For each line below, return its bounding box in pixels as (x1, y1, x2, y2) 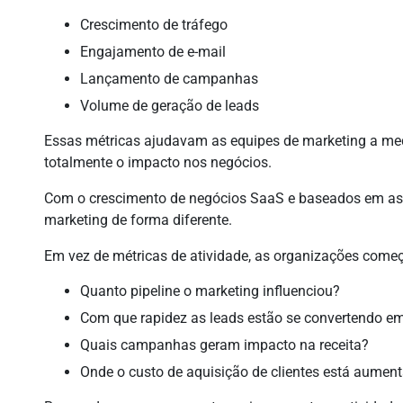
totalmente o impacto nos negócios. (44, 154, 273, 171)
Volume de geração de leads (80, 97, 260, 114)
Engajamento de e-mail (80, 43, 227, 60)
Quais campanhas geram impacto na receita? (80, 336, 370, 354)
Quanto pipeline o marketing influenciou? (80, 282, 341, 300)
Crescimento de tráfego (80, 16, 228, 33)
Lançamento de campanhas (80, 70, 259, 87)
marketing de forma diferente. (44, 211, 233, 228)
